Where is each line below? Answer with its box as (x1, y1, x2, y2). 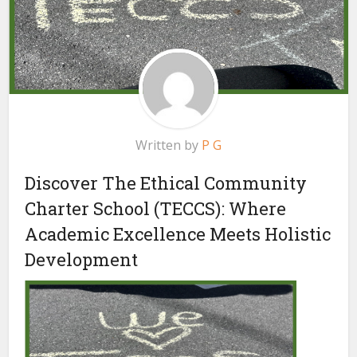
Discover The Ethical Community (25, 171, 308, 195)
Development (25, 248, 139, 272)
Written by (135, 136, 202, 155)
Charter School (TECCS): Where (25, 197, 287, 221)
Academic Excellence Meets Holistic (25, 222, 331, 246)
